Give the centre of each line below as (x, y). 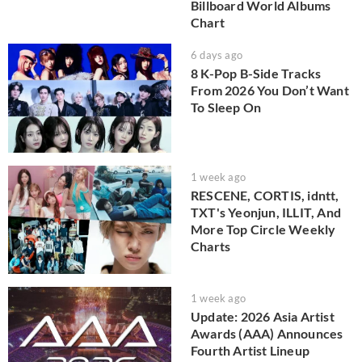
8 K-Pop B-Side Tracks (256, 74)
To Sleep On (226, 107)
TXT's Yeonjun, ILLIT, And (266, 212)
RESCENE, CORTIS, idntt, (265, 195)
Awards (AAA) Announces (267, 334)
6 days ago (217, 55)
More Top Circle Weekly (263, 229)
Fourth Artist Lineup (250, 351)
